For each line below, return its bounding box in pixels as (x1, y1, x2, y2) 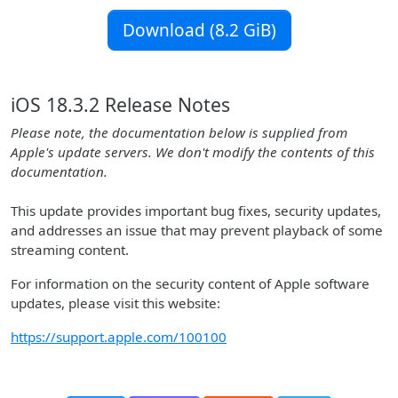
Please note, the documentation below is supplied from (11, 123, 347, 141)
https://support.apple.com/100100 (11, 328, 227, 346)
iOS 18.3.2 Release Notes (11, 92, 230, 117)
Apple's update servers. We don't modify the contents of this (11, 143, 375, 161)
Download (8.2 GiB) (122, 19, 276, 42)
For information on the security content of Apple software (11, 275, 370, 292)
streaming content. (11, 241, 129, 259)
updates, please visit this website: (11, 294, 220, 312)
